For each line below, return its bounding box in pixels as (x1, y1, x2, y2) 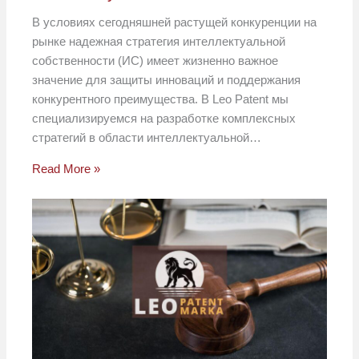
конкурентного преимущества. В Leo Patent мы (32, 92, 289, 107)
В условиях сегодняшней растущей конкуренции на (32, 15, 317, 30)
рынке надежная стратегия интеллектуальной (32, 34, 286, 49)
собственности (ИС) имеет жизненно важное (32, 54, 279, 68)
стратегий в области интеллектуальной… (32, 131, 262, 145)
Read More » (32, 162, 101, 176)
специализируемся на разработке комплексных (32, 111, 296, 126)
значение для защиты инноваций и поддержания (32, 73, 301, 87)
